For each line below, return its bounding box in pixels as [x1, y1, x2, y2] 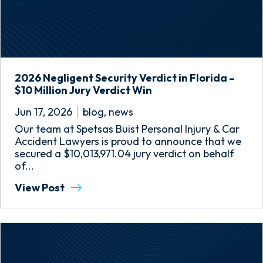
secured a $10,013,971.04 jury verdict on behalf [15, 147, 234, 160]
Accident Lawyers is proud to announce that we [15, 134, 241, 148]
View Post [15, 181, 66, 194]
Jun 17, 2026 [15, 105, 72, 119]
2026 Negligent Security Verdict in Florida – [15, 71, 235, 85]
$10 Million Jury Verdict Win [15, 83, 152, 97]
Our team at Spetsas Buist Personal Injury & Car [15, 122, 240, 136]
